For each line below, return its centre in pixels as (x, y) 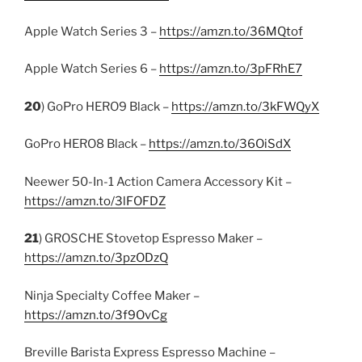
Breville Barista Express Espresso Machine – (150, 352)
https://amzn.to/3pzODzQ (96, 258)
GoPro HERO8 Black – (86, 144)
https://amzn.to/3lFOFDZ (95, 201)
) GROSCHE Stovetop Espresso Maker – (151, 238)
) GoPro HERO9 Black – (106, 106)
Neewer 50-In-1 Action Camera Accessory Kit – (158, 181)
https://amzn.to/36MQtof (231, 31)
